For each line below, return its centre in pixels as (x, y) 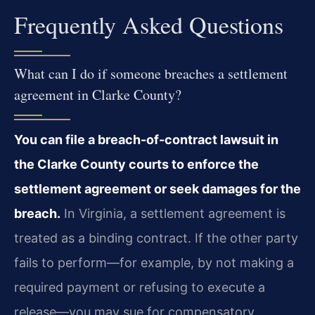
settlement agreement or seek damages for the (157, 188)
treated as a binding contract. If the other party (156, 238)
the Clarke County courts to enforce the (136, 164)
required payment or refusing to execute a (140, 287)
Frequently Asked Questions (149, 24)
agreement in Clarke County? (98, 94)
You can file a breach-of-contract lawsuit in (146, 139)
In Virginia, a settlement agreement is (173, 213)
